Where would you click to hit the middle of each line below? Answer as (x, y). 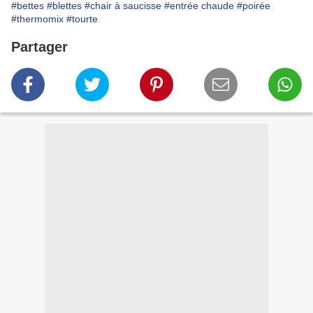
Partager (39, 47)
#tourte (82, 19)
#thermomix (37, 19)
